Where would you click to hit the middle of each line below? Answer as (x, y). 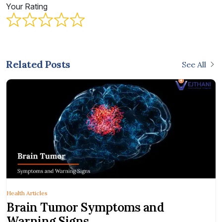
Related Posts (38, 64)
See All (194, 65)
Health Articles (27, 193)
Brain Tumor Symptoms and (85, 208)
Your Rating (27, 7)
